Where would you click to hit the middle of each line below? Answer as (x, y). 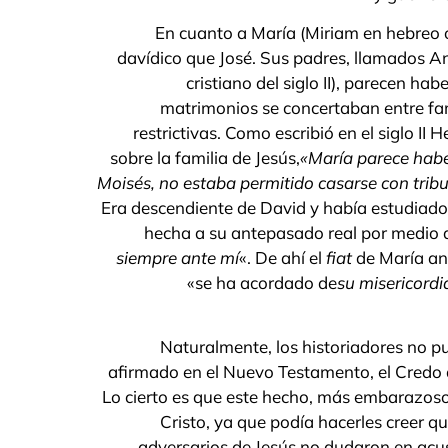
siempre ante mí (177, 257)
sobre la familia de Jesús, (205, 157)
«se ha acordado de (262, 282)
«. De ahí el (282, 257)
